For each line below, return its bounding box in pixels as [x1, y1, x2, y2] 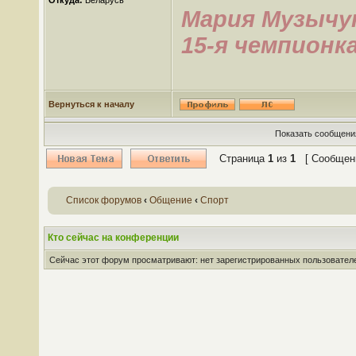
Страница [219, 153, 268, 164]
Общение [149, 195, 192, 206]
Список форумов [66, 195, 141, 206]
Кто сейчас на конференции [48, 232, 179, 243]
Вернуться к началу [48, 99, 134, 109]
